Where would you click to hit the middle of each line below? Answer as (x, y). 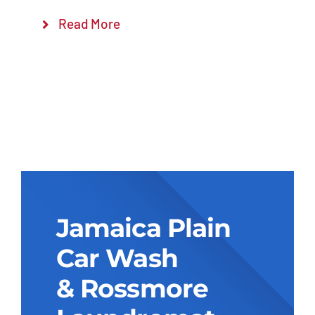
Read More (89, 24)
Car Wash (117, 258)
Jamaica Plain (143, 228)
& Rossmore (132, 289)
